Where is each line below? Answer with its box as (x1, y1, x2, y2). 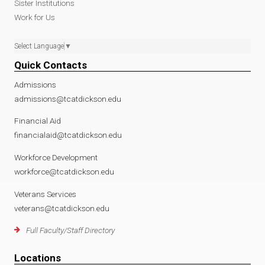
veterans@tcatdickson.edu (14, 203, 109, 213)
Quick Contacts (14, 59, 87, 71)
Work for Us (14, 12, 55, 22)
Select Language (14, 41, 64, 50)
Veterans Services (14, 189, 76, 199)
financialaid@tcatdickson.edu (14, 130, 122, 140)
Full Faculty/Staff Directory (26, 225, 115, 235)
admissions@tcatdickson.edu (14, 93, 121, 104)
